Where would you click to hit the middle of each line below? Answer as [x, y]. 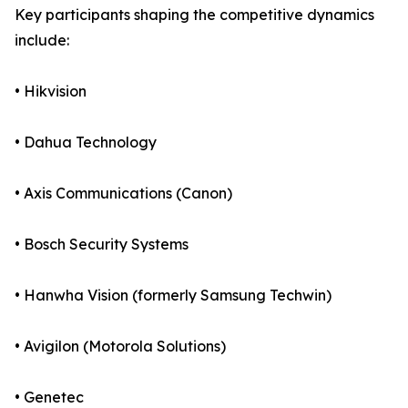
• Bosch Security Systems [102, 245]
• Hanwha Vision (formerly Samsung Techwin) [173, 296]
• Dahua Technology [86, 143]
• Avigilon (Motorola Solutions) [120, 347]
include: [42, 41]
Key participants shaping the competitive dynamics [194, 15]
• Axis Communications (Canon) [123, 194]
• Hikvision [51, 92]
